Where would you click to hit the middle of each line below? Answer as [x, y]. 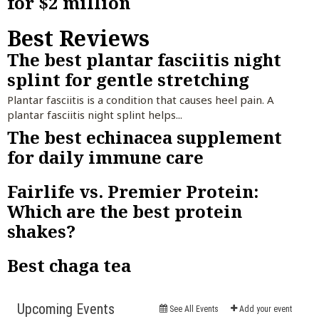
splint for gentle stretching [128, 79]
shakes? [41, 231]
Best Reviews [78, 38]
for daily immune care [105, 157]
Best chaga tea [69, 266]
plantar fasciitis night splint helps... [95, 114]
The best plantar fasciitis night [144, 59]
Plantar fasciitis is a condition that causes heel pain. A [141, 99]
